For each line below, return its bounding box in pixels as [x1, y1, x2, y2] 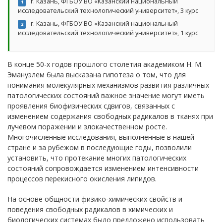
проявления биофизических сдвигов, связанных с [7, 101, 175, 111]
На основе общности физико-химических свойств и [7, 194, 182, 204]
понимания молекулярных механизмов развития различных [7, 80, 209, 90]
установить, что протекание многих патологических [7, 153, 186, 163]
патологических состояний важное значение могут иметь [7, 90, 205, 100]
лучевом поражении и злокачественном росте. [7, 121, 167, 131]
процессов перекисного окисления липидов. [7, 173, 157, 183]
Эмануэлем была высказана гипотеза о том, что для [7, 69, 186, 79]
